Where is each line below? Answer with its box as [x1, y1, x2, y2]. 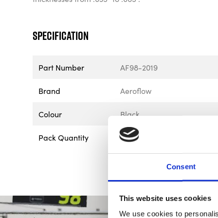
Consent [166, 162, 196, 171]
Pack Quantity [38, 131, 89, 143]
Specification [33, 27, 89, 44]
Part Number [38, 61, 85, 73]
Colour [38, 108, 62, 119]
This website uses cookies [119, 194, 211, 202]
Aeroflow [120, 85, 152, 96]
